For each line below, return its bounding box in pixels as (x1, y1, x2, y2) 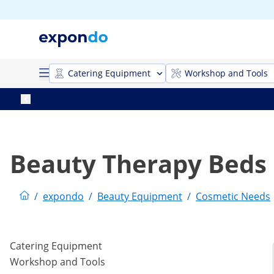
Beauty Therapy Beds (10, 147, 267, 180)
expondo (43, 190, 84, 203)
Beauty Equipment (97, 190, 182, 203)
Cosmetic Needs (196, 190, 270, 203)
